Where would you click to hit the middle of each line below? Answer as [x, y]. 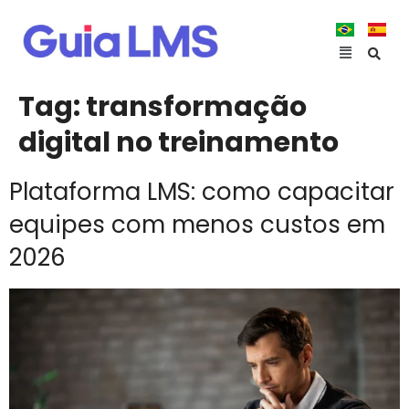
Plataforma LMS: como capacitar [202, 192]
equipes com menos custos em [197, 225]
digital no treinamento [178, 142]
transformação [196, 107]
